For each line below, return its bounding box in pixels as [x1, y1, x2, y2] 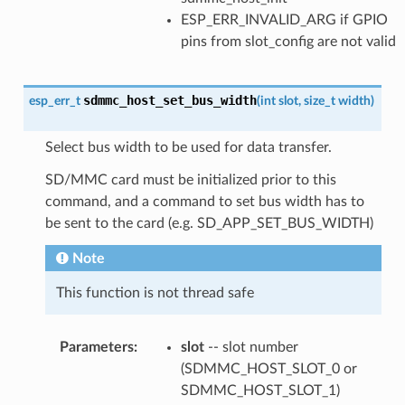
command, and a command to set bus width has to [44, 193, 364, 209]
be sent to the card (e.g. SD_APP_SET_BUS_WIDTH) [44, 215, 373, 231]
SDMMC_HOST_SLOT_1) [180, 382, 340, 398]
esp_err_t [28, 93, 80, 108]
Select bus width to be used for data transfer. [44, 139, 332, 155]
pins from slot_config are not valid [180, 33, 396, 49]
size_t [303, 93, 335, 108]
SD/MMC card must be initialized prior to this [44, 172, 336, 187]
